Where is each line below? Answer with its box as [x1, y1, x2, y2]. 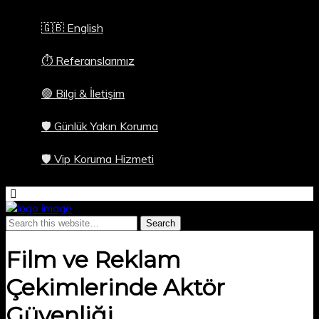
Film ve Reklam [6, 246, 181, 274]
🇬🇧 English [41, 21, 103, 35]
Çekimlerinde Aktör [6, 273, 225, 302]
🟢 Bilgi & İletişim [41, 86, 125, 100]
